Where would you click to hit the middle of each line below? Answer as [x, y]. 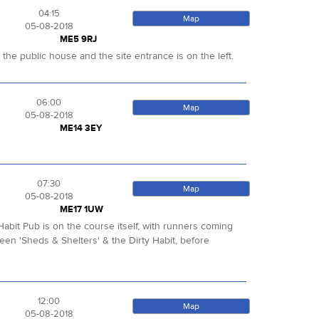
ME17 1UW [81, 210]
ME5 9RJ [78, 40]
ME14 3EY [80, 129]
